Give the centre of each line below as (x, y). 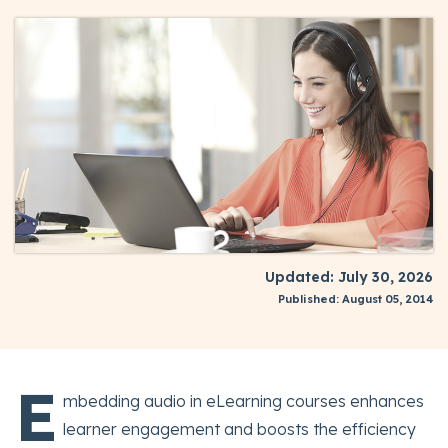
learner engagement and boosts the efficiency (239, 429)
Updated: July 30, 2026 (349, 277)
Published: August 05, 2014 (355, 299)
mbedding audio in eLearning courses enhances (243, 401)
